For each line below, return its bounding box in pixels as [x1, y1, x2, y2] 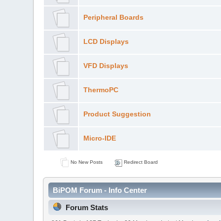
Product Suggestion [83, 110, 151, 118]
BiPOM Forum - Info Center [53, 186, 147, 195]
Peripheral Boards [83, 13, 144, 21]
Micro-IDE [83, 134, 116, 142]
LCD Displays [83, 37, 129, 45]
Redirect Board [122, 159, 158, 165]
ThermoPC [83, 86, 118, 94]
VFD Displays [83, 62, 128, 70]
